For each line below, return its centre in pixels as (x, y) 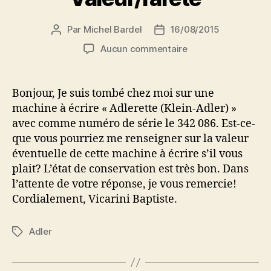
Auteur (70, 30)
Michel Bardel (113, 29)
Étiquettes (34, 232)
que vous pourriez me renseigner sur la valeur (130, 139)
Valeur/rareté (215, 61)
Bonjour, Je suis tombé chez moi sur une (113, 93)
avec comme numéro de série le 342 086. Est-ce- (134, 123)
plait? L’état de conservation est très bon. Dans (130, 169)
